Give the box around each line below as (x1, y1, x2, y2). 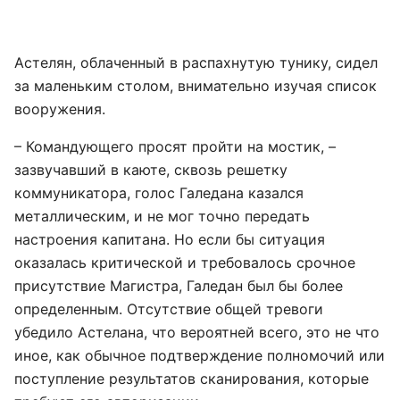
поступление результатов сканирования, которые (14, 370, 369, 387)
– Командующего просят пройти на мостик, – (14, 137, 336, 155)
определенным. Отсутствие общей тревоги (14, 300, 323, 318)
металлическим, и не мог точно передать (14, 207, 310, 225)
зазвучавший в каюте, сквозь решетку (14, 161, 287, 179)
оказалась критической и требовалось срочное (14, 254, 355, 271)
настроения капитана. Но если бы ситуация (14, 230, 325, 248)
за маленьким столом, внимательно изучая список (14, 77, 377, 95)
